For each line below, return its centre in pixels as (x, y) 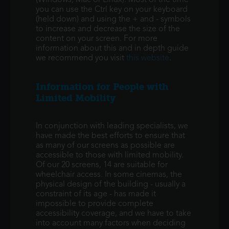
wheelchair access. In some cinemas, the (109, 175)
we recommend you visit (81, 58)
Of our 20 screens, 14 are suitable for (102, 165)
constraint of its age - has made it (96, 194)
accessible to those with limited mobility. (110, 155)
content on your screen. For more (97, 39)
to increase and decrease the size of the (108, 29)
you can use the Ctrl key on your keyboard (112, 10)
